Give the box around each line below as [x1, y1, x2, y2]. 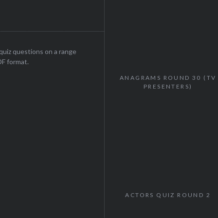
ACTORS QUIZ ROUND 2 [125, 191, 211, 199]
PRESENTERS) [144, 83, 193, 91]
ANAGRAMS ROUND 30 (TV [120, 74, 217, 82]
